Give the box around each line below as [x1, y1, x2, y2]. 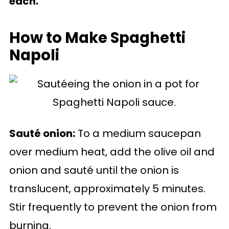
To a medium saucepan [75, 126, 201, 141]
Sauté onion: [9, 126, 75, 141]
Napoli [9, 45, 59, 65]
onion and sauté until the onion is [9, 163, 179, 177]
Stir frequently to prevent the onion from [9, 200, 217, 214]
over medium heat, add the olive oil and [9, 145, 215, 159]
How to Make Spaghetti [9, 28, 186, 48]
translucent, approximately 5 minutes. [9, 181, 205, 196]
